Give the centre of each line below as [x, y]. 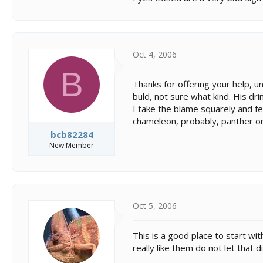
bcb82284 [72, 134]
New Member [72, 145]
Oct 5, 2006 [155, 206]
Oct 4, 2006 [155, 54]
